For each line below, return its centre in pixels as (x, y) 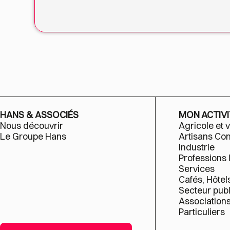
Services (198, 169)
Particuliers (202, 212)
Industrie (197, 147)
